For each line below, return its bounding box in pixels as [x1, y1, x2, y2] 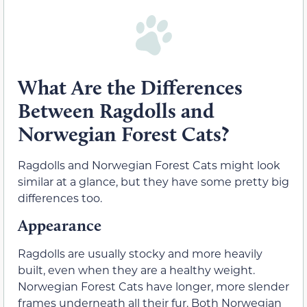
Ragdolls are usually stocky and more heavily [18, 246, 262, 261]
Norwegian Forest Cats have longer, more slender [18, 279, 289, 294]
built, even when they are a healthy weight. [18, 262, 255, 278]
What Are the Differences [18, 74, 243, 100]
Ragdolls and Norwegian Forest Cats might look [18, 157, 280, 172]
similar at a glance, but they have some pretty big [18, 173, 289, 188]
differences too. [18, 190, 102, 205]
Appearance [18, 215, 101, 236]
